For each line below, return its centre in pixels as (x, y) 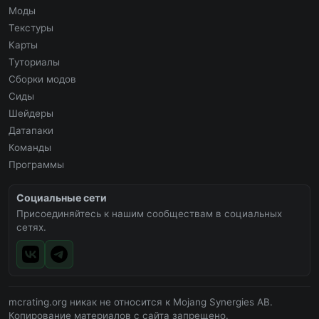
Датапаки (31, 131)
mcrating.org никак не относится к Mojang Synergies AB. (141, 302)
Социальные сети (62, 198)
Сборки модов (42, 79)
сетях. (31, 228)
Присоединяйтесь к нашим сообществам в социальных (149, 214)
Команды (30, 148)
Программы (36, 165)
